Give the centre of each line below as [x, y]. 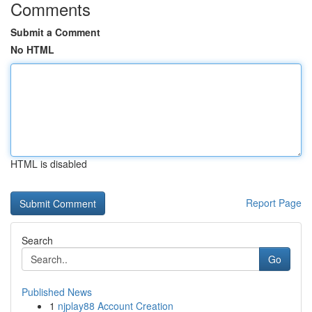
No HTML [32, 49]
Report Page [274, 203]
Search [37, 240]
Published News [57, 292]
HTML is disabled [49, 164]
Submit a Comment [55, 32]
